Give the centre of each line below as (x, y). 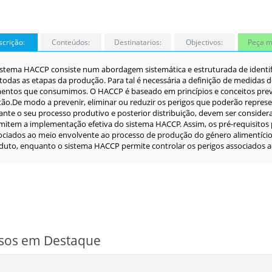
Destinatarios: (138, 42)
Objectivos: (204, 42)
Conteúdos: (71, 42)
